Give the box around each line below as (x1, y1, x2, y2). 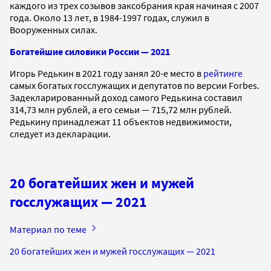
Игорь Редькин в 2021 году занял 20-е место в (10, 67, 203, 79)
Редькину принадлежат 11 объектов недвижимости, (10, 115, 232, 128)
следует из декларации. (10, 127, 111, 140)
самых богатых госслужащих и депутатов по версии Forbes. (10, 79, 260, 91)
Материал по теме (10, 223, 88, 235)
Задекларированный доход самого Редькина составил (10, 91, 243, 103)
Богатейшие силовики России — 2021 (10, 45, 170, 57)
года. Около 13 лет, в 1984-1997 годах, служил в (10, 11, 209, 24)
